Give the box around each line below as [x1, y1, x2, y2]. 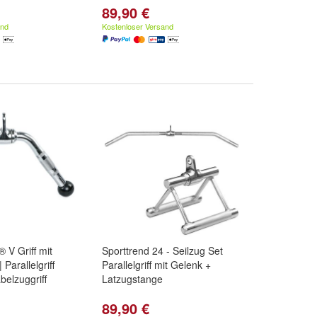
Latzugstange [102, 272, 163, 286]
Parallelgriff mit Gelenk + [102, 258, 211, 272]
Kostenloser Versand [102, 21, 173, 32]
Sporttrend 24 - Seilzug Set [102, 243, 223, 258]
